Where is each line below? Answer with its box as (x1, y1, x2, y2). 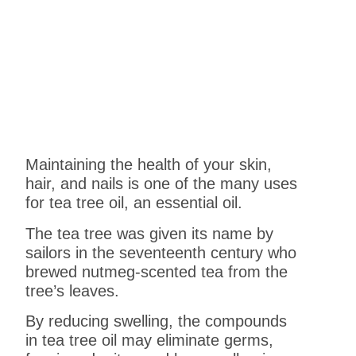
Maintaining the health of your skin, (25, 156, 273, 174)
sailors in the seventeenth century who (25, 243, 297, 261)
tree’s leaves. (25, 281, 120, 300)
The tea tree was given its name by (25, 224, 274, 242)
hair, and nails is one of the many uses (25, 175, 298, 193)
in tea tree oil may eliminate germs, (25, 331, 274, 350)
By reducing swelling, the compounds (25, 312, 288, 331)
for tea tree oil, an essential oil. (25, 194, 243, 212)
